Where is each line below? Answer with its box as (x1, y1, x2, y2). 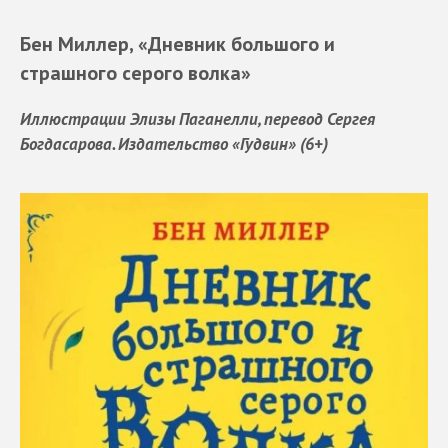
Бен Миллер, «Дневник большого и (20, 31, 335, 57)
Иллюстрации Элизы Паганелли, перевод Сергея (20, 107, 375, 130)
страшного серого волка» (20, 60, 251, 86)
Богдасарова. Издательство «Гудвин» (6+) (20, 132, 328, 155)
